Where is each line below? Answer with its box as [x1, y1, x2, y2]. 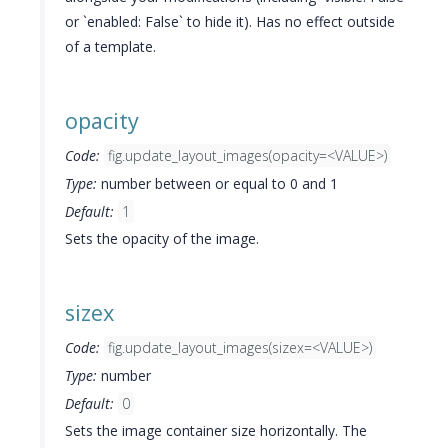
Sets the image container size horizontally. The [65, 421, 367, 440]
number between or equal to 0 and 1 [97, 174, 338, 193]
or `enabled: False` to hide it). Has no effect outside [65, 12, 395, 31]
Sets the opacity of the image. [65, 229, 259, 248]
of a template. [65, 37, 156, 56]
